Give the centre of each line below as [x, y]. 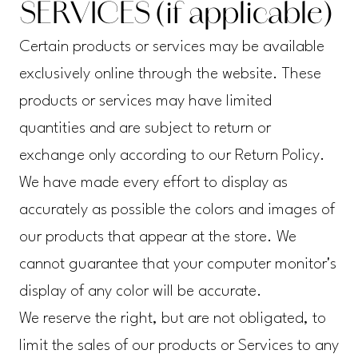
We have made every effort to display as [153, 183]
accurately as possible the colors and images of [177, 211]
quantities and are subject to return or [145, 129]
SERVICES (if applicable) [175, 16]
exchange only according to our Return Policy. [172, 156]
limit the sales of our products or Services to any [179, 346]
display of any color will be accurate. [140, 292]
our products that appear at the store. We [157, 238]
